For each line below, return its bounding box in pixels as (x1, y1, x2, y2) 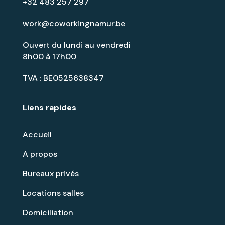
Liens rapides (22, 102, 76, 113)
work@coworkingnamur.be (22, 18, 125, 29)
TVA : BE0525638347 (22, 72, 104, 83)
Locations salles (22, 187, 84, 198)
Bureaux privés (22, 168, 79, 179)
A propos (22, 148, 57, 159)
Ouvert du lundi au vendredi (22, 39, 130, 50)
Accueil (22, 129, 52, 140)
